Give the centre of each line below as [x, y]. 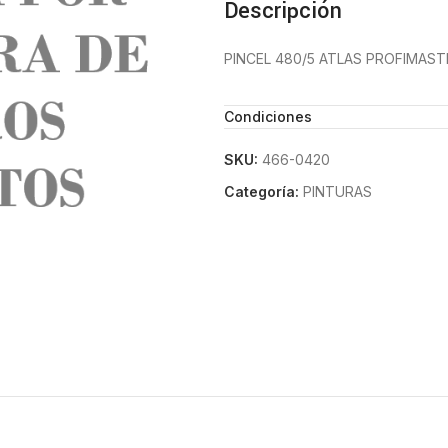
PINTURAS [337, 191]
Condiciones [268, 116]
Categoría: [261, 191]
